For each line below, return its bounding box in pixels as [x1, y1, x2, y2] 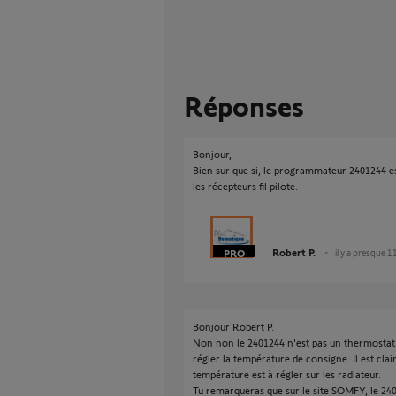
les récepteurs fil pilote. [193, 179, 298, 192]
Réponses [184, 88, 304, 122]
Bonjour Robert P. [193, 320, 274, 332]
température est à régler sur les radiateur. [193, 368, 381, 380]
